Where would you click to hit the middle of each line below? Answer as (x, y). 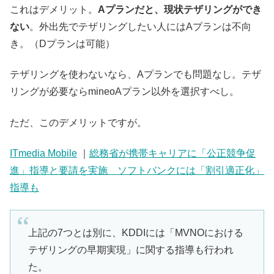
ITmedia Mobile (43, 154)
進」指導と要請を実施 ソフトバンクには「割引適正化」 (137, 171)
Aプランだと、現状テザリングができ (180, 9)
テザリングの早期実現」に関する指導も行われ (131, 250)
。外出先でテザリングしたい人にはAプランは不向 (140, 26)
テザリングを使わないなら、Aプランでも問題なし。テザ (135, 75)
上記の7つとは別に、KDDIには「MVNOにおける (135, 232)
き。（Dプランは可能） (62, 43)
